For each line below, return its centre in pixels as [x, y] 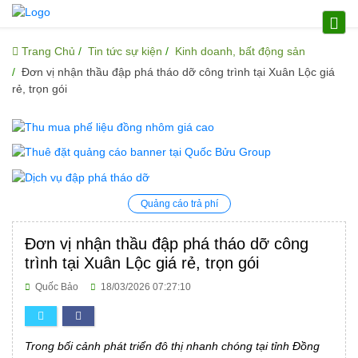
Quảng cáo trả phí [179, 204]
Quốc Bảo [62, 287]
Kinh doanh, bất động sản [240, 51]
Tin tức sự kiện [125, 51]
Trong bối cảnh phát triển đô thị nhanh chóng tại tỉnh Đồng [172, 346]
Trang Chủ [47, 51]
